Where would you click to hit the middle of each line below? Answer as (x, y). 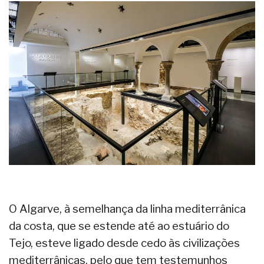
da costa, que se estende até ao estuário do (119, 226)
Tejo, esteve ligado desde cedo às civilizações (124, 243)
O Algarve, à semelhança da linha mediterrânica (127, 209)
